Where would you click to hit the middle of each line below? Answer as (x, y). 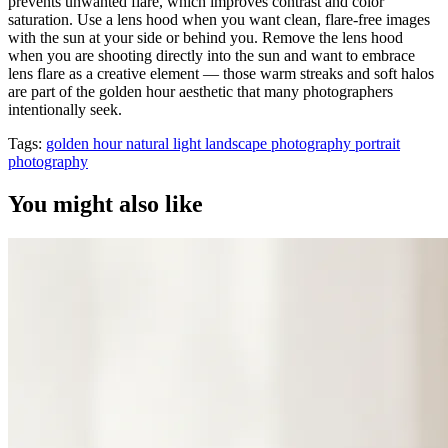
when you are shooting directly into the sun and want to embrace (211, 55)
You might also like (105, 203)
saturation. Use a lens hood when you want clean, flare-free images (219, 19)
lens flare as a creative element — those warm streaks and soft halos (221, 73)
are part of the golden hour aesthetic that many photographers (200, 91)
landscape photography (280, 143)
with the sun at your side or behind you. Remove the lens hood (205, 37)
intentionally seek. (65, 109)
